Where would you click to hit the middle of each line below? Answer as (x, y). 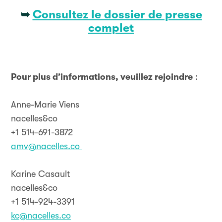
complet (111, 28)
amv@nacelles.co (45, 146)
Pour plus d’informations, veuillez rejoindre (102, 77)
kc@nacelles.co (41, 216)
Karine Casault (40, 174)
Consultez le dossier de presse (117, 15)
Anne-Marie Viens (45, 105)
